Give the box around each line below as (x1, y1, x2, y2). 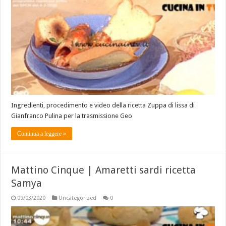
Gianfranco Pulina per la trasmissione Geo (11, 111, 133, 120)
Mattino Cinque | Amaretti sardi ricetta (11, 163, 196, 176)
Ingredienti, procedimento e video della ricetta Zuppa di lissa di (11, 101, 195, 109)
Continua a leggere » (17, 130, 67, 137)
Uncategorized (59, 194, 97, 201)
